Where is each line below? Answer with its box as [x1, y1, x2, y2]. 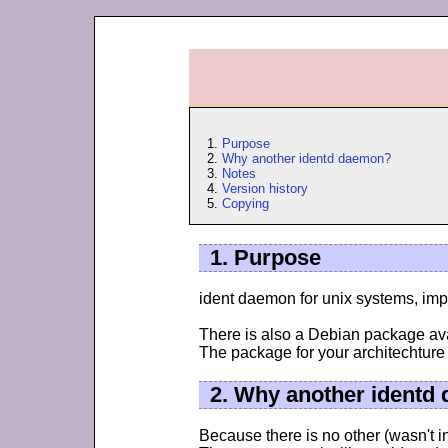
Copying [222, 196, 270, 211]
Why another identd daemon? [222, 151, 392, 166]
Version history [222, 181, 309, 196]
